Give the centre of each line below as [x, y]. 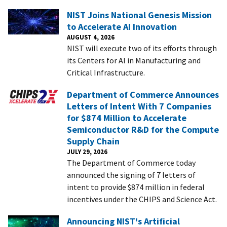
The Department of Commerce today [131, 162]
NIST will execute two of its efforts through [142, 48]
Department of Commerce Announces [143, 94]
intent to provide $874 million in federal [136, 187]
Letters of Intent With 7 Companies [139, 106]
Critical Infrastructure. [106, 72]
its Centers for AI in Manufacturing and [134, 60]
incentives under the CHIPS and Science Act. [142, 199]
